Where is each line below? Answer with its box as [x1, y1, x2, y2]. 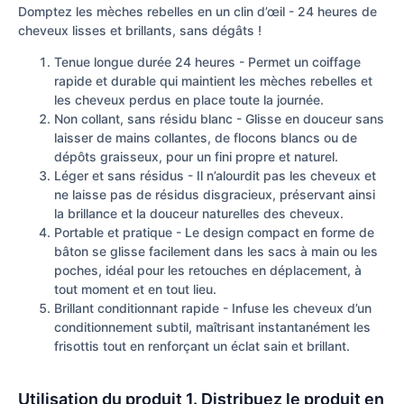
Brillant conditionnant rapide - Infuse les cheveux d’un [54, 300, 372, 317]
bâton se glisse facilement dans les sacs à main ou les [54, 243, 378, 260]
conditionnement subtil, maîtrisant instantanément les [54, 319, 371, 335]
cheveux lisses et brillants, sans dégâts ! [18, 23, 262, 39]
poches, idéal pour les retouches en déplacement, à [54, 262, 362, 279]
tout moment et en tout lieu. [54, 281, 216, 298]
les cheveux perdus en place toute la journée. [54, 92, 324, 108]
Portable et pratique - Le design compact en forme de [54, 225, 374, 241]
